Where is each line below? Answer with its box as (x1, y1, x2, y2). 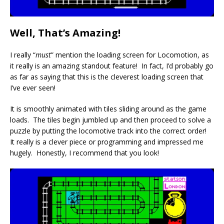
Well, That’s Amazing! (10, 25, 120, 39)
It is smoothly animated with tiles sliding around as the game (10, 103, 206, 113)
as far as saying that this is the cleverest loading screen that (10, 71, 203, 81)
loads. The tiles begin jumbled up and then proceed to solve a (10, 114, 211, 124)
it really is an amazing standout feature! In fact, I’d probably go (10, 60, 213, 70)
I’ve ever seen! (10, 82, 55, 92)
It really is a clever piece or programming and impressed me (10, 136, 203, 146)
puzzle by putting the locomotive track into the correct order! (10, 125, 208, 135)
